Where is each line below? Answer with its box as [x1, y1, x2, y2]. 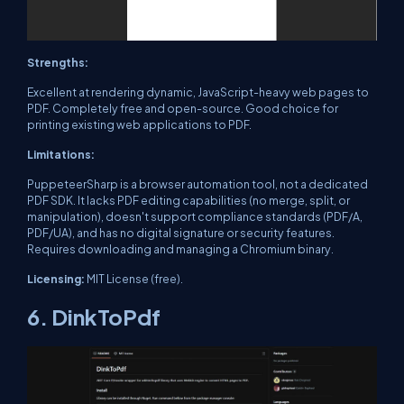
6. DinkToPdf [27, 302, 161, 330]
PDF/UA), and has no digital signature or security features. [27, 225, 335, 240]
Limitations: [27, 146, 95, 161]
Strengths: [27, 54, 88, 69]
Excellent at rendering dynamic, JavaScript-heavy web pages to [27, 84, 369, 99]
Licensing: [27, 271, 87, 286]
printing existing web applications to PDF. [27, 116, 252, 132]
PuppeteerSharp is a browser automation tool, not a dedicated [27, 176, 368, 191]
